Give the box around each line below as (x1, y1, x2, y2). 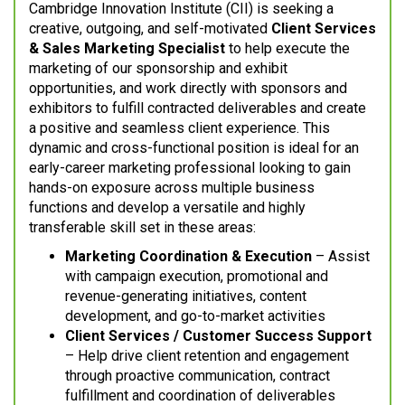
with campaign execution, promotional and (65, 268, 328, 286)
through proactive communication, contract (65, 367, 330, 385)
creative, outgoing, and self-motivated (29, 20, 271, 38)
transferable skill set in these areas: (29, 219, 256, 237)
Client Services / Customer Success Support (65, 327, 372, 345)
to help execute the (225, 40, 350, 58)
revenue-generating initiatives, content (65, 287, 306, 306)
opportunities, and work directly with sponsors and (29, 80, 347, 98)
